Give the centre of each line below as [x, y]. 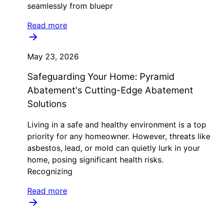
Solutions [47, 104]
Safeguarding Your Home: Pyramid [101, 77]
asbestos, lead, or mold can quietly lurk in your [114, 148]
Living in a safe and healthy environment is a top [117, 125]
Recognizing [50, 171]
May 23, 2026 [53, 56]
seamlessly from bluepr [70, 6]
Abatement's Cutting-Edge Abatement [110, 90]
